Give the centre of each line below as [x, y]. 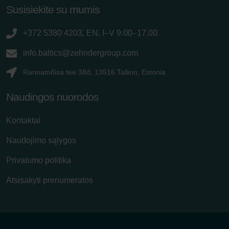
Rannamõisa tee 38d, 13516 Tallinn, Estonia [94, 72]
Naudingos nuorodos [52, 97]
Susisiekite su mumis [53, 9]
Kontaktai [23, 120]
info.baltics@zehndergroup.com [81, 53]
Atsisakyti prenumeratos [50, 180]
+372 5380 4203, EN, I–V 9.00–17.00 [90, 33]
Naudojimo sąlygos [41, 140]
